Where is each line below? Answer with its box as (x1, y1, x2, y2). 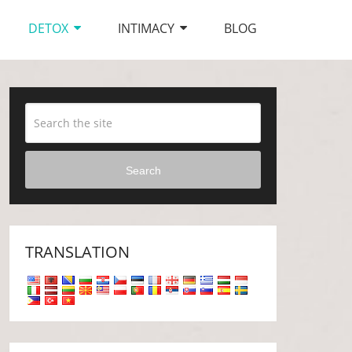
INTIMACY (118, 20, 174, 37)
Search (125, 163, 161, 177)
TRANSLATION (25, 241, 130, 262)
